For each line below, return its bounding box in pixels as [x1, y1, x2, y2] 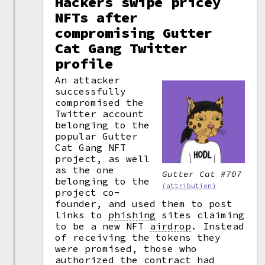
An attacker [55, 74, 121, 86]
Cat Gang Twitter [55, 39, 188, 57]
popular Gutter [55, 130, 138, 142]
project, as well [55, 153, 150, 164]
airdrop [150, 220, 192, 232]
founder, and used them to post [55, 198, 233, 209]
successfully [55, 85, 127, 97]
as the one [55, 164, 115, 176]
